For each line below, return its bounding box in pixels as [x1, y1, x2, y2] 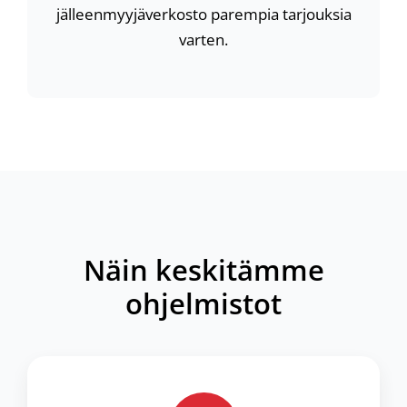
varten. [179, 29, 228, 50]
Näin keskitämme [83, 250, 324, 289]
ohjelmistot [125, 283, 282, 323]
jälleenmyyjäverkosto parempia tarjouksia [55, 4, 352, 25]
